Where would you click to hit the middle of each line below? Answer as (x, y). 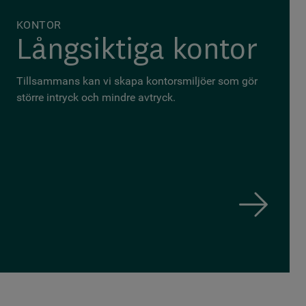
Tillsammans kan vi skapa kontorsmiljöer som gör (137, 81)
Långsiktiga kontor (137, 50)
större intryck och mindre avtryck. (96, 97)
